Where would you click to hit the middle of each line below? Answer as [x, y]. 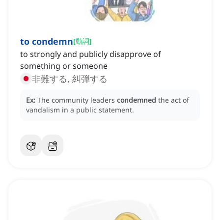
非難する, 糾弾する [70, 79]
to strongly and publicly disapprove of [91, 54]
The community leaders [77, 100]
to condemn [47, 41]
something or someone [64, 66]
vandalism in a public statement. [80, 110]
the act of [174, 100]
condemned [137, 100]
